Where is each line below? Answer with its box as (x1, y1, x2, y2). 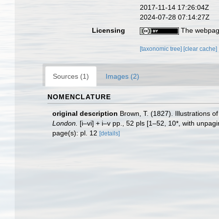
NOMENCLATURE (47, 93, 111, 101)
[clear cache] (183, 45, 218, 52)
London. (52, 119, 78, 127)
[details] (99, 130, 120, 137)
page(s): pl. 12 (52, 129, 99, 137)
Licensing (92, 26, 126, 34)
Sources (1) (53, 72, 89, 80)
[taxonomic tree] (140, 45, 184, 52)
